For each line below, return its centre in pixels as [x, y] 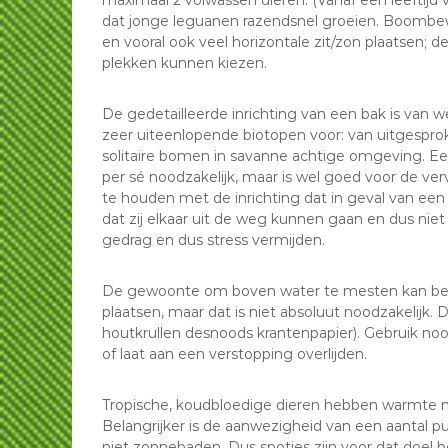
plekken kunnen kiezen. [184, 63]
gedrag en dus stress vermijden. [213, 240]
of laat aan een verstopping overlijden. [234, 354]
